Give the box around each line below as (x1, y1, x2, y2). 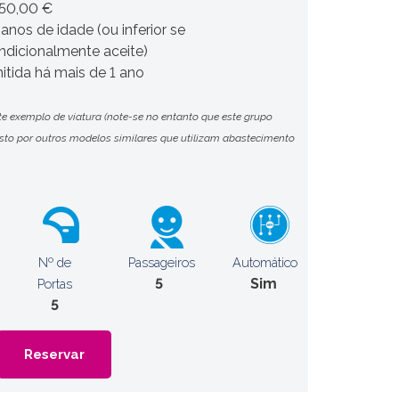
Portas (37, 276, 72, 291)
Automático (232, 255, 297, 270)
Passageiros (127, 255, 195, 270)
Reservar (24, 346, 85, 362)
